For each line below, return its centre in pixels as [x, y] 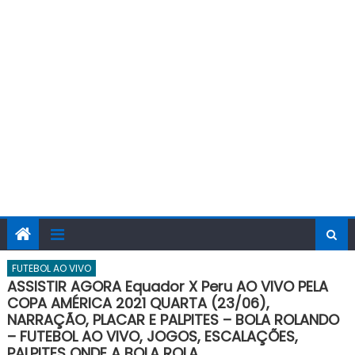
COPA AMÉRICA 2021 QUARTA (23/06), [138, 303]
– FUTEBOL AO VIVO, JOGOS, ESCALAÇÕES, [152, 336]
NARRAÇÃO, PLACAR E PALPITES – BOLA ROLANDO [173, 320]
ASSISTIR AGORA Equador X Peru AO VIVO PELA [167, 286]
